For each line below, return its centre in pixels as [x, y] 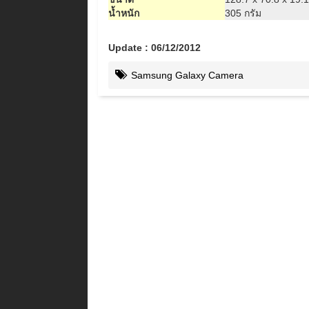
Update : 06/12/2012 [154, 48]
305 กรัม [243, 13]
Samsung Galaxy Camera [186, 75]
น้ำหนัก [124, 13]
